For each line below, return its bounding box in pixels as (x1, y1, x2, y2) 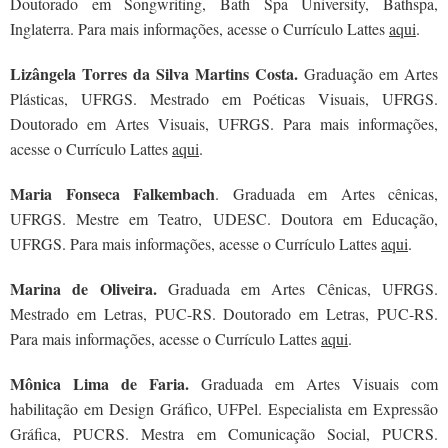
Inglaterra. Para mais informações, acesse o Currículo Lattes (10, 18, 389, 39)
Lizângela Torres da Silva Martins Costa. (10, 62, 304, 85)
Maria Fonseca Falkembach (10, 182, 215, 205)
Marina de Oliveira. (10, 277, 168, 300)
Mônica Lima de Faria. (10, 372, 201, 395)
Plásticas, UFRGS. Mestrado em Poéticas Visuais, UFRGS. (10, 88, 438, 109)
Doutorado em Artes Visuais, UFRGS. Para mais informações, (10, 113, 438, 134)
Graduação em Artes (304, 63, 438, 84)
